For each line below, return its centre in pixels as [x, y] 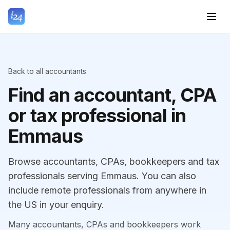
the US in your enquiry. [56, 205]
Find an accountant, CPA [112, 95]
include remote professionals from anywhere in [107, 190]
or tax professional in [97, 116]
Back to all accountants [47, 71]
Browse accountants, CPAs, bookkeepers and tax [114, 161]
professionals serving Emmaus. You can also [102, 176]
